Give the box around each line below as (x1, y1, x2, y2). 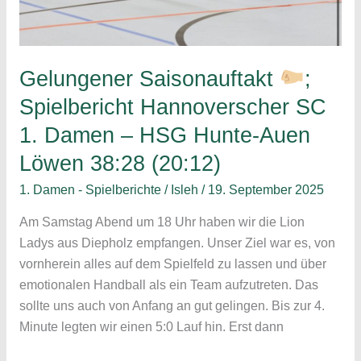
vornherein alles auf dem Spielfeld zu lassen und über (19, 256, 326, 271)
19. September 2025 (207, 183, 324, 197)
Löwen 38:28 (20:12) (19, 150, 221, 176)
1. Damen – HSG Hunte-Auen (19, 122, 310, 147)
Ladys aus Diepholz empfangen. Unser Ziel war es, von (19, 235, 335, 250)
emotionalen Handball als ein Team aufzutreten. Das (19, 277, 318, 292)
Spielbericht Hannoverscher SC (19, 93, 326, 119)
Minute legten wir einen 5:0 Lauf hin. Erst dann (19, 319, 284, 334)
